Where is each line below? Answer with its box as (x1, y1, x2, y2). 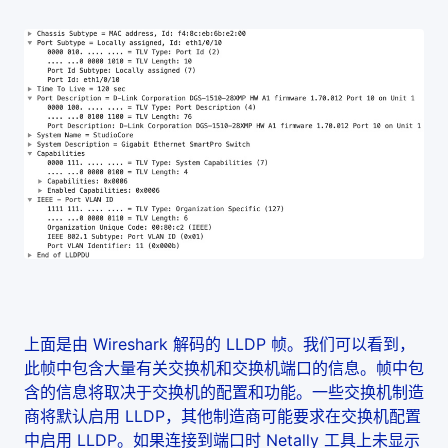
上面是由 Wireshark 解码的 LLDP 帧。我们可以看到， (24, 334, 415, 355)
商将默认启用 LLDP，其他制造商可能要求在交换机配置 (24, 406, 421, 427)
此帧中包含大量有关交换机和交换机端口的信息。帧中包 (24, 358, 424, 379)
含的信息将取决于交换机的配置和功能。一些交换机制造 (24, 382, 424, 403)
